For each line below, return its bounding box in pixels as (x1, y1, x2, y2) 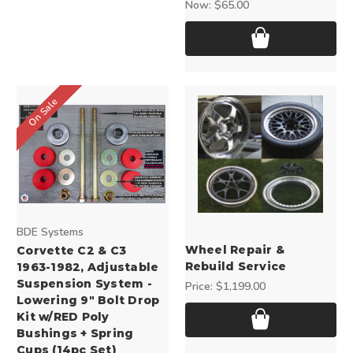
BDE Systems (17, 225, 84, 240)
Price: (184, 279, 216, 295)
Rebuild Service (184, 259, 287, 274)
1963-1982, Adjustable (17, 260, 159, 275)
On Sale (26, 95, 61, 130)
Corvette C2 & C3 (17, 243, 126, 258)
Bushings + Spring (17, 326, 134, 341)
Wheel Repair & (184, 243, 284, 258)
